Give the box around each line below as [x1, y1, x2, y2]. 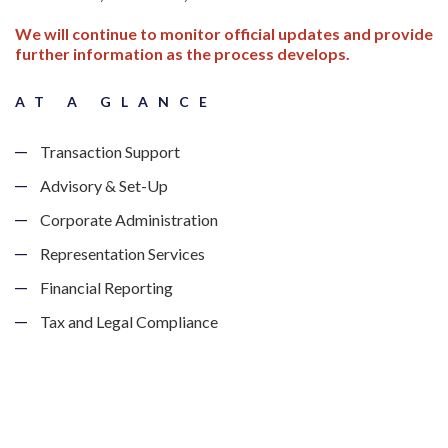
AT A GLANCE [15, 93, 217, 110]
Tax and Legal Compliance [40, 312, 218, 331]
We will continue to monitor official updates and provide [15, 24, 433, 43]
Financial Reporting [40, 278, 173, 297]
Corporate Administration [40, 210, 218, 229]
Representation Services [40, 244, 205, 263]
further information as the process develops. [15, 44, 350, 63]
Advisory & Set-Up [40, 176, 168, 195]
